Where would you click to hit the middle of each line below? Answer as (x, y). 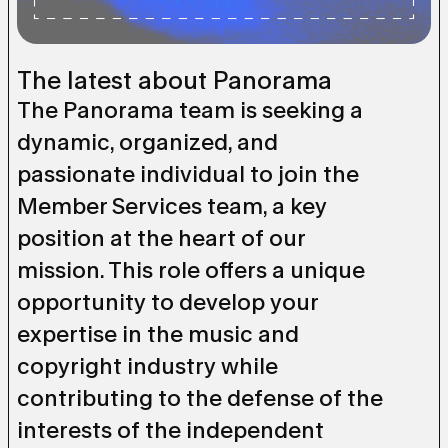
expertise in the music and (158, 334)
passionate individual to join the (188, 174)
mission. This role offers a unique (191, 270)
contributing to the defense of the (200, 398)
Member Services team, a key (172, 206)
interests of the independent (170, 430)
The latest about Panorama (174, 81)
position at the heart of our (161, 238)
